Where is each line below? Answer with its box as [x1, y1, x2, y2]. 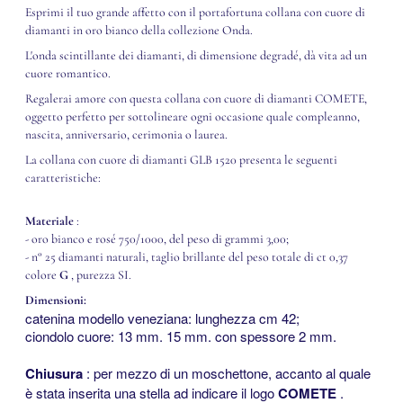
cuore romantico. [25, 65, 111, 81]
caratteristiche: [25, 169, 101, 185]
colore [25, 266, 59, 282]
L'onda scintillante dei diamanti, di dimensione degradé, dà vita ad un [25, 47, 367, 63]
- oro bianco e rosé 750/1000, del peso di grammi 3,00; [25, 230, 289, 246]
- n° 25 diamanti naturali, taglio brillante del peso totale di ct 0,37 [25, 248, 348, 264]
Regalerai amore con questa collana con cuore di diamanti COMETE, [25, 90, 367, 106]
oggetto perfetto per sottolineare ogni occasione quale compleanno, [25, 108, 360, 124]
